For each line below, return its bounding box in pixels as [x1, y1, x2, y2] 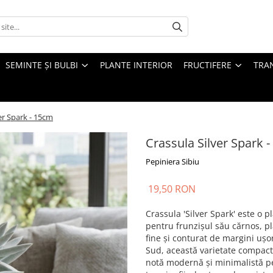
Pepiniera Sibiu [146, 156, 199, 168]
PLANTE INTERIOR [100, 59, 172, 71]
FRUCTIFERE [183, 59, 232, 71]
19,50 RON [148, 182, 196, 196]
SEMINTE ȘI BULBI [5, 59, 78, 71]
